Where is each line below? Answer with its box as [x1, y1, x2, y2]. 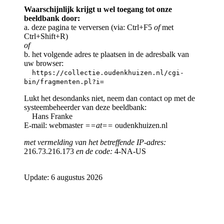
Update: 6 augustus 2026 [24, 172, 102, 181]
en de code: [76, 146, 112, 155]
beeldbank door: [24, 13, 80, 22]
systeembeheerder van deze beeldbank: [24, 102, 146, 111]
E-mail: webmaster [24, 120, 85, 129]
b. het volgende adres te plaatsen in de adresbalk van [24, 49, 189, 58]
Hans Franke [24, 111, 72, 120]
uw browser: [24, 58, 63, 67]
